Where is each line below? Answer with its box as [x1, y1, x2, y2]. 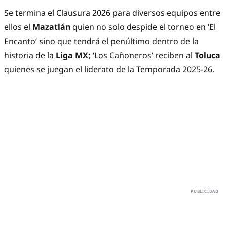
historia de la [4, 50, 56, 61]
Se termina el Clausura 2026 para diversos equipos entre [4, 7, 220, 19]
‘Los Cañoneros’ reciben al [91, 50, 195, 61]
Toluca [195, 50, 220, 61]
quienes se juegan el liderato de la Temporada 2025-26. [4, 64, 214, 75]
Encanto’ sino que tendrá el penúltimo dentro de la [4, 35, 199, 47]
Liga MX [56, 50, 88, 61]
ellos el [4, 21, 32, 33]
